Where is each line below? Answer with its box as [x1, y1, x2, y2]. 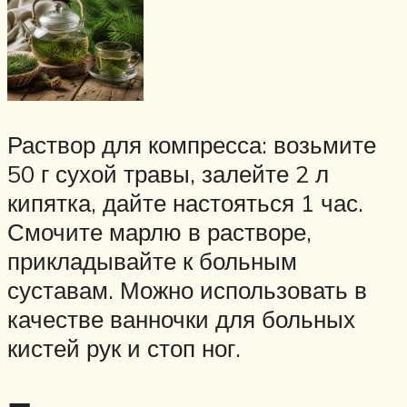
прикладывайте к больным [7, 246, 297, 276]
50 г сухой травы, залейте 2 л [7, 159, 329, 189]
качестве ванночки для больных [7, 304, 355, 334]
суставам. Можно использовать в [7, 275, 367, 305]
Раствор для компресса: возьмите [7, 130, 376, 160]
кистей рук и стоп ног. [7, 333, 241, 363]
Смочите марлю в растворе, [7, 217, 312, 247]
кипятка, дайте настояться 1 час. [7, 188, 363, 218]
